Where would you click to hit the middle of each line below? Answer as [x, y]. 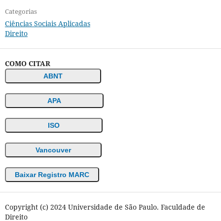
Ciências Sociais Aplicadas [47, 24]
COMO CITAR [27, 64]
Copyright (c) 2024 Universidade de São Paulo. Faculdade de [105, 207]
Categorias [21, 12]
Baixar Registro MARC [52, 175]
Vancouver [53, 150]
